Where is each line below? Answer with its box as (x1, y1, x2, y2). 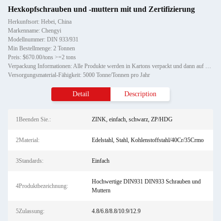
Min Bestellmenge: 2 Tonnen (8, 45, 75, 52)
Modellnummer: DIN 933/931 (8, 36, 78, 43)
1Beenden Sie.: (16, 116, 51, 123)
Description (124, 90, 156, 98)
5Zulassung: (16, 208, 44, 215)
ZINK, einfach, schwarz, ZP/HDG (91, 116, 173, 123)
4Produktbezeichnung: (16, 183, 68, 189)
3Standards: (16, 157, 43, 164)
